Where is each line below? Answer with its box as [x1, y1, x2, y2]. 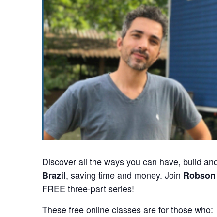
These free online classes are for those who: [42, 202, 214, 216]
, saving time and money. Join [66, 168, 184, 181]
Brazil [42, 169, 66, 182]
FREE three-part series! [42, 182, 135, 195]
